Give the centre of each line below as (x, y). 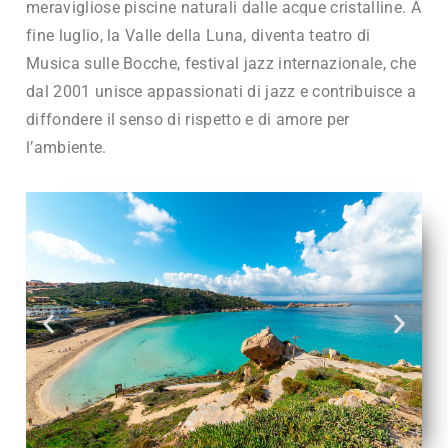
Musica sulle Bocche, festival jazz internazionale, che (221, 63)
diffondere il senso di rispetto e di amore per (188, 119)
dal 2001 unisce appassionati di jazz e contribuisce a (221, 91)
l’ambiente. (66, 147)
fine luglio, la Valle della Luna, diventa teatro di (198, 35)
